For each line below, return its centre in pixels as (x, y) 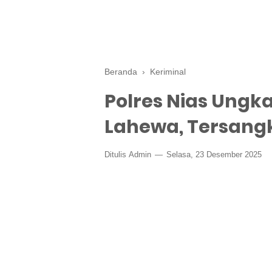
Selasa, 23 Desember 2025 (213, 155)
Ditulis (117, 155)
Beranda (121, 72)
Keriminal (168, 72)
